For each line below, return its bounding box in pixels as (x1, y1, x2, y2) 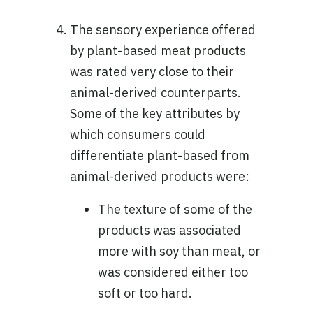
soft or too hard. (98, 285, 192, 302)
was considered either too (98, 264, 248, 281)
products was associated (98, 222, 241, 239)
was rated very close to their (70, 64, 234, 80)
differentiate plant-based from (70, 147, 249, 164)
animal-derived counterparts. (70, 85, 241, 101)
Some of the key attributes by (70, 105, 240, 122)
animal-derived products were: (70, 168, 249, 185)
